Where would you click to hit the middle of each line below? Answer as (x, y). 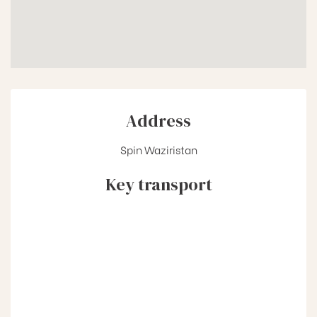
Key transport (158, 184)
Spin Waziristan (158, 149)
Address (158, 120)
